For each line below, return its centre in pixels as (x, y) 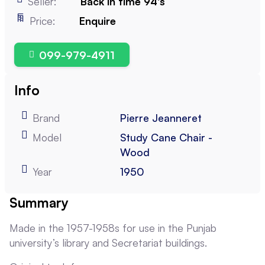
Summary (39, 203)
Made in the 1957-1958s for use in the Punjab (113, 228)
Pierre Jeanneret (161, 118)
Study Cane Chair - (166, 138)
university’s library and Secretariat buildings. (108, 243)
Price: (43, 21)
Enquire (98, 21)
